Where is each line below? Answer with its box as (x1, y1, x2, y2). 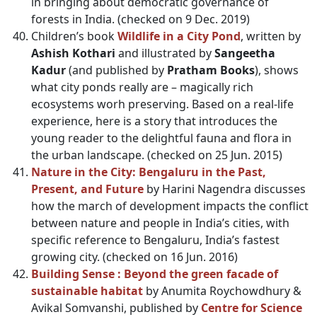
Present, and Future (31, 181, 144, 197)
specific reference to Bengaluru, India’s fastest (31, 232, 279, 248)
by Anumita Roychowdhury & (143, 283, 301, 299)
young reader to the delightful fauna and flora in (31, 130, 292, 146)
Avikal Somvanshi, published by (31, 300, 201, 316)
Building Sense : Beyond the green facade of (31, 266, 278, 282)
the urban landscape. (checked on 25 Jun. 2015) (31, 147, 282, 163)
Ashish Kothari (31, 45, 115, 61)
